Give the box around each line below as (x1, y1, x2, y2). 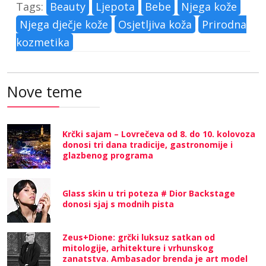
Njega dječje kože (20, 17, 108, 31)
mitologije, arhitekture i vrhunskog (62, 242, 214, 254)
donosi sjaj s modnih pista (62, 198, 174, 210)
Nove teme (7, 81, 82, 102)
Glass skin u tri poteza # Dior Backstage (62, 188, 235, 199)
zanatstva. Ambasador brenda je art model (62, 252, 248, 264)
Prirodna (202, 17, 246, 31)
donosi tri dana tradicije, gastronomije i (62, 139, 233, 150)
